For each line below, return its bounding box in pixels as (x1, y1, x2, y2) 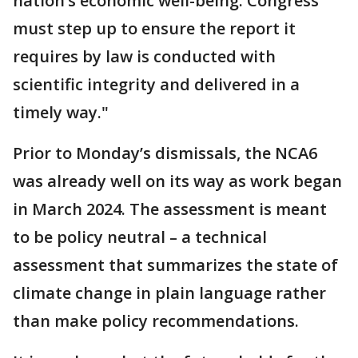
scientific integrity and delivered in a (13, 73, 300, 95)
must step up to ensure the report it (13, 17, 296, 39)
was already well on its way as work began (13, 169, 342, 192)
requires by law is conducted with (13, 45, 276, 67)
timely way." (13, 101, 109, 123)
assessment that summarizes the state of (13, 253, 338, 276)
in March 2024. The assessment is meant (13, 197, 327, 220)
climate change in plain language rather (13, 281, 326, 304)
